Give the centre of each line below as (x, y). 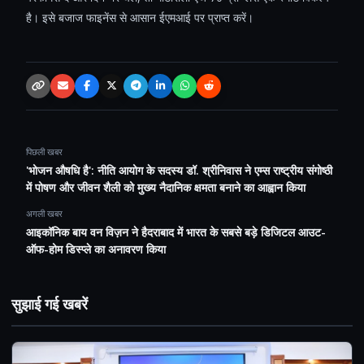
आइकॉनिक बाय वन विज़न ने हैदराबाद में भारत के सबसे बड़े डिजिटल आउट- (176, 232)
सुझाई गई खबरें (50, 303)
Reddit (223, 90)
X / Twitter (134, 90)
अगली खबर (44, 213)
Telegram (158, 90)
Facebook (110, 90)
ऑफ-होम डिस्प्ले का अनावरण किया (96, 249)
